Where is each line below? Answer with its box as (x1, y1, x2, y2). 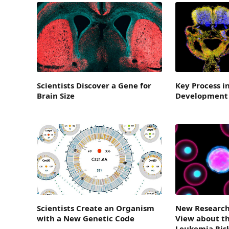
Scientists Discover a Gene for (37, 80, 151, 91)
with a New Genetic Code (37, 213, 134, 224)
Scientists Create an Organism (37, 203, 154, 214)
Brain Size (37, 90, 75, 101)
